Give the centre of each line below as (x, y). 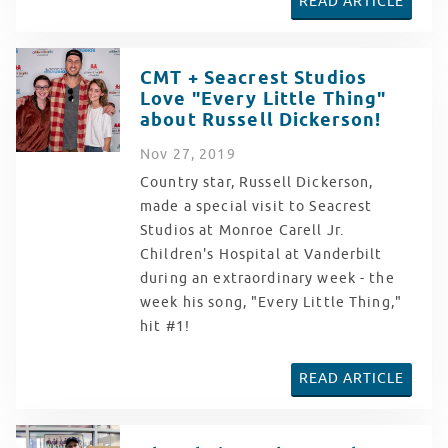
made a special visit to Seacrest (256, 207)
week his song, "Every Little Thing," (271, 303)
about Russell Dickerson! (261, 121)
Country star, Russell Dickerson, (257, 183)
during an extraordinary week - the (267, 279)
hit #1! (169, 327)
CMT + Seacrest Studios (254, 79)
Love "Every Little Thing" (263, 100)
